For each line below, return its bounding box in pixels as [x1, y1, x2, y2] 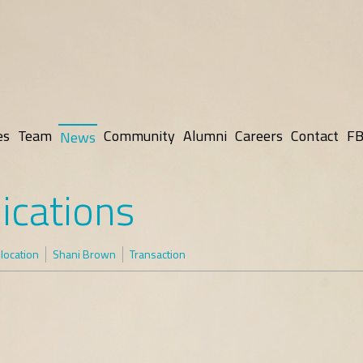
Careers [235, 125, 283, 147]
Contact [291, 125, 339, 147]
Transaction [130, 246, 186, 263]
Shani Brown [53, 246, 116, 263]
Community [104, 125, 175, 147]
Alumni [183, 125, 227, 147]
